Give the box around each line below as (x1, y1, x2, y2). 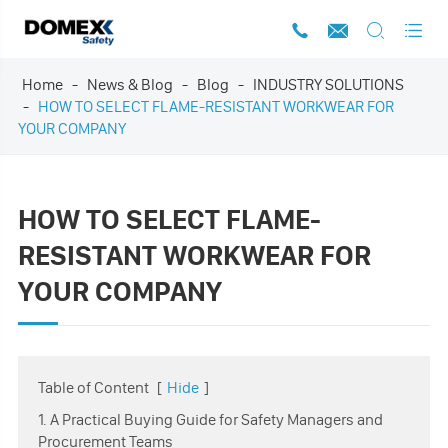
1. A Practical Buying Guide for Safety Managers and (37, 409, 383, 429)
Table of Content (37, 377, 149, 397)
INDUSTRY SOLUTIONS (252, 74, 404, 94)
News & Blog (86, 74, 173, 94)
